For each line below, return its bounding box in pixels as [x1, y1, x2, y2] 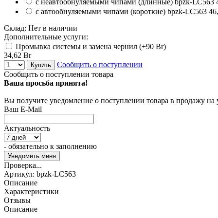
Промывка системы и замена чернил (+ [14, 42, 146, 51]
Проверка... [4, 161, 42, 169]
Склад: [4, 23, 28, 32]
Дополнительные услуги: [4, 32, 88, 41]
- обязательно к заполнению [4, 142, 97, 150]
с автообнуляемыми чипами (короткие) [36, 7, 165, 16]
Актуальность [4, 124, 50, 132]
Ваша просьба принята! [4, 78, 88, 87]
